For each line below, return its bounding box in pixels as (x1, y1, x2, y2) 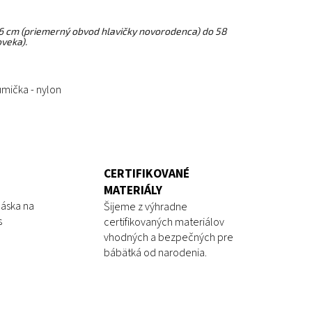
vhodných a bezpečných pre (104, 229, 233, 245)
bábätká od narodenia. (104, 244, 207, 260)
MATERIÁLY (104, 181, 162, 199)
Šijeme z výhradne (104, 198, 187, 214)
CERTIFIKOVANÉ (104, 164, 189, 182)
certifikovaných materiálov (104, 214, 224, 230)
